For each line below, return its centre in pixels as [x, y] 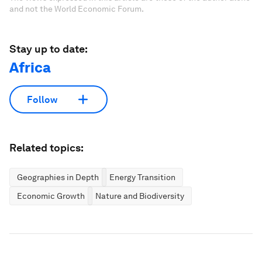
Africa [30, 68]
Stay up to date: [49, 49]
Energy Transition [142, 177]
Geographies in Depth [58, 177]
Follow [42, 99]
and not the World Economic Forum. [77, 9]
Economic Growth [51, 196]
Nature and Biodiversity [140, 196]
